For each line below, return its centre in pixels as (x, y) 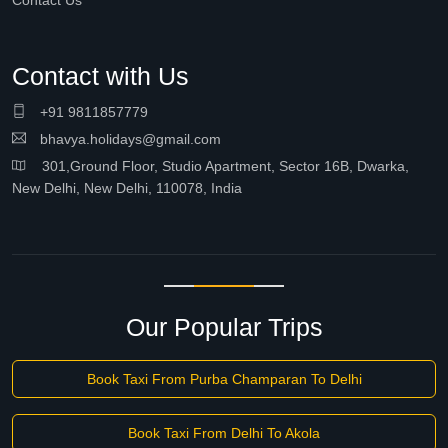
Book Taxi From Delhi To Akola (224, 433)
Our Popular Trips (224, 327)
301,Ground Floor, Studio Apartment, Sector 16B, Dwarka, (217, 166)
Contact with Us (100, 76)
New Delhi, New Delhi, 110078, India (127, 188)
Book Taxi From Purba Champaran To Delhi (224, 379)
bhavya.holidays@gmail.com (128, 139)
